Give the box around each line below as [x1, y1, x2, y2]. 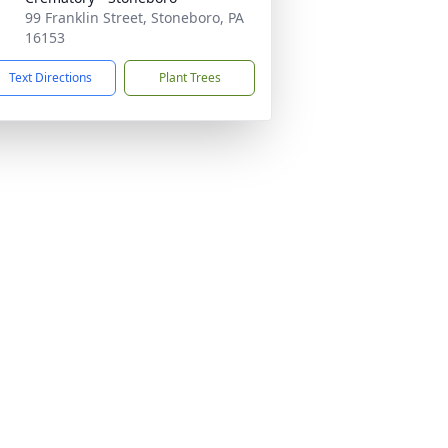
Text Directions [9, 69, 92, 86]
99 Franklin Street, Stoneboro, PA [25, 8, 244, 27]
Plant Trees [158, 69, 221, 86]
